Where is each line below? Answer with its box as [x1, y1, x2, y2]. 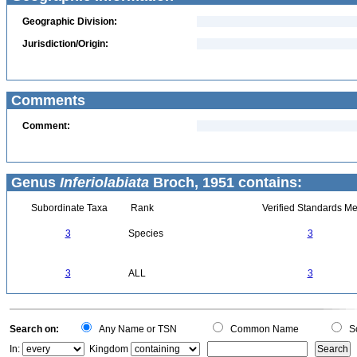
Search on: [10, 324, 59, 335]
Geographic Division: [22, 16, 117, 27]
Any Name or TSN [94, 324, 177, 335]
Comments [7, 92, 85, 108]
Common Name [226, 324, 299, 335]
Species [128, 228, 163, 239]
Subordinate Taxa [28, 202, 108, 214]
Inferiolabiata [60, 175, 149, 190]
